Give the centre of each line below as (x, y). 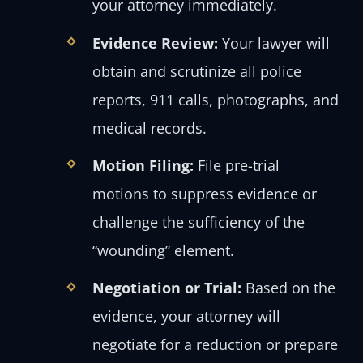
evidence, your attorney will (186, 316)
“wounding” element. (163, 250)
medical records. (149, 128)
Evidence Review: (155, 43)
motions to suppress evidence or (204, 194)
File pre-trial (236, 165)
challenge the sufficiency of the (198, 222)
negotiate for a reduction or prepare (215, 345)
